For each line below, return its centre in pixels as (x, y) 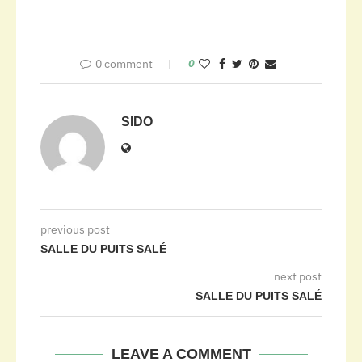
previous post (75, 229)
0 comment (124, 64)
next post (298, 276)
